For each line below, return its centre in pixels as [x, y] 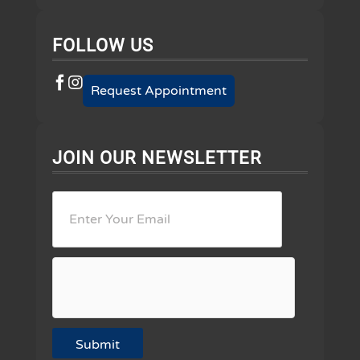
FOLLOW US [102, 45]
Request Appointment [158, 90]
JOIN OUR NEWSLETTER [157, 157]
